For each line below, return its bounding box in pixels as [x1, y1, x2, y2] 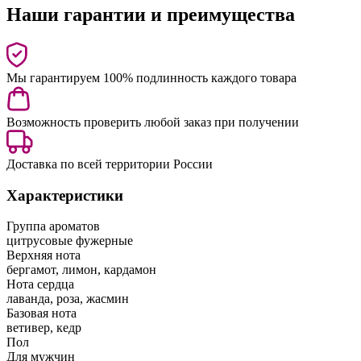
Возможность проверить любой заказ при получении [6, 114, 299, 129]
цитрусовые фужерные [6, 234, 133, 248]
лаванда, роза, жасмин [6, 292, 129, 306]
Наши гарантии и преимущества [6, 3, 295, 25]
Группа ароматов [6, 219, 100, 234]
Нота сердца [6, 277, 74, 292]
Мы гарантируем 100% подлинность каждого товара [6, 70, 297, 85]
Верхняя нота [6, 248, 81, 263]
